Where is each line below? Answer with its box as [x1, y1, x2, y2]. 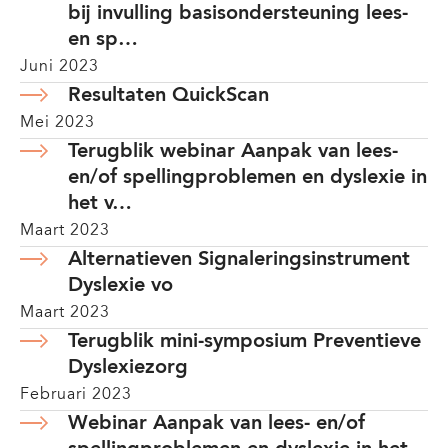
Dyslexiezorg [68, 358, 188, 378]
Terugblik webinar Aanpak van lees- [68, 142, 398, 162]
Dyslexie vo [68, 276, 173, 296]
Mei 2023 [20, 115, 95, 131]
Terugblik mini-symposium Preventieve [68, 332, 421, 352]
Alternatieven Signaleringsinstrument [68, 250, 410, 270]
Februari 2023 [20, 387, 132, 403]
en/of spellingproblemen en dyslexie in [68, 168, 427, 188]
